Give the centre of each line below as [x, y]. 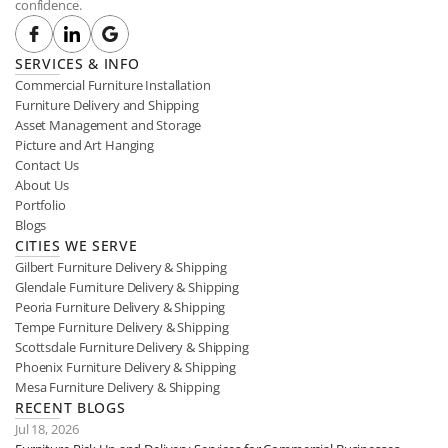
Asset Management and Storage [108, 125]
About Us [42, 185]
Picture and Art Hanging [85, 145]
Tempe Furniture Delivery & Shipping [122, 327]
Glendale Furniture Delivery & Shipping [127, 287]
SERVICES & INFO [77, 63]
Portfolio [40, 205]
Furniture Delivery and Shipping [107, 105]
